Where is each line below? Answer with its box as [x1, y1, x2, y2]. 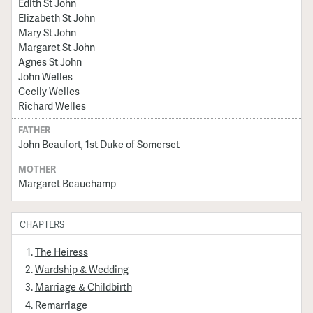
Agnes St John [17, 54, 82, 68]
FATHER [17, 124, 50, 137]
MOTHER [17, 162, 56, 175]
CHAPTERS [20, 218, 65, 231]
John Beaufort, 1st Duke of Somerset [17, 137, 180, 152]
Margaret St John [17, 39, 95, 54]
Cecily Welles [17, 83, 80, 98]
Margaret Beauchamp [17, 175, 116, 190]
